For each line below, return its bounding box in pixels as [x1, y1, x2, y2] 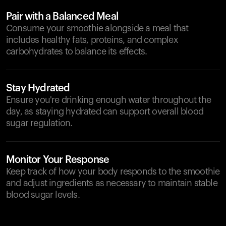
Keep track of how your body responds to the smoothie [6, 167, 220, 176]
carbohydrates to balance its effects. [6, 47, 147, 56]
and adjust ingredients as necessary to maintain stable [6, 179, 217, 188]
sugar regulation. [6, 119, 73, 128]
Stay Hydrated [6, 83, 70, 93]
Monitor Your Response [6, 155, 109, 165]
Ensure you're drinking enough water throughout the [6, 95, 211, 104]
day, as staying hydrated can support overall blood [6, 107, 204, 116]
